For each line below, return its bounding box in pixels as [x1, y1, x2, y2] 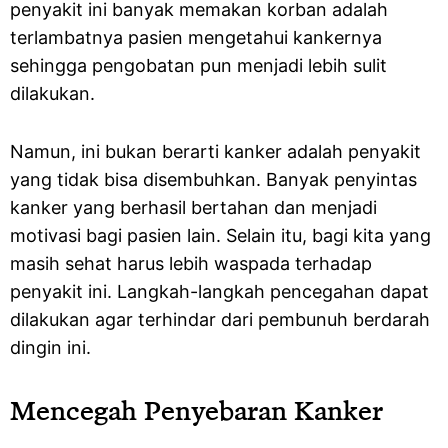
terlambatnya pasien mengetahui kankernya [10, 27, 382, 48]
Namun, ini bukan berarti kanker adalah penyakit [10, 141, 421, 162]
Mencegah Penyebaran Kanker [10, 393, 383, 426]
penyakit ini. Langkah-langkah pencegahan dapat [10, 281, 429, 302]
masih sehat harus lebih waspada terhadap [10, 253, 372, 274]
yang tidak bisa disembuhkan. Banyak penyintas [10, 169, 417, 190]
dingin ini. [10, 337, 96, 358]
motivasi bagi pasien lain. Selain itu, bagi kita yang [10, 225, 431, 246]
